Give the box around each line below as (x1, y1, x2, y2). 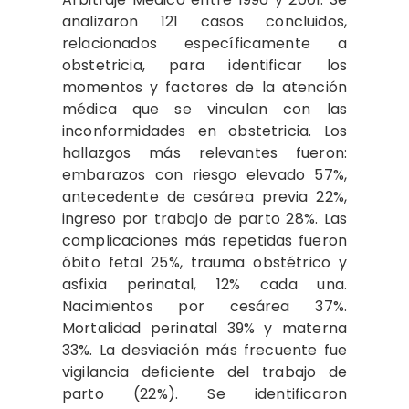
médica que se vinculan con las (62, 99, 347, 121)
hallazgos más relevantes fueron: (62, 142, 347, 164)
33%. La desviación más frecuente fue (62, 340, 347, 362)
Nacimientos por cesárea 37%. (62, 296, 347, 318)
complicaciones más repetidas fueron (62, 230, 347, 252)
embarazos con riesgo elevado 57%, (62, 164, 347, 186)
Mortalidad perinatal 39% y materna (62, 318, 347, 340)
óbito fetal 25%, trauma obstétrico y (62, 252, 347, 274)
